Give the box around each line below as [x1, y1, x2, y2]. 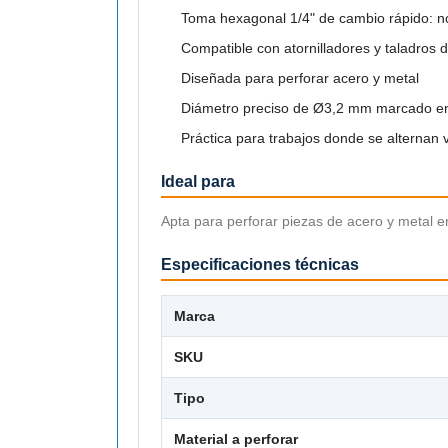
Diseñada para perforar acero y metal [181, 69, 419, 86]
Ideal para [161, 172, 235, 190]
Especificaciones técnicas [161, 255, 359, 273]
